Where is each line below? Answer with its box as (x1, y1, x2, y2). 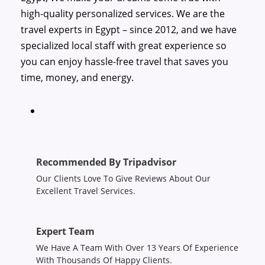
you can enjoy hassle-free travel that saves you (21, 54, 228, 68)
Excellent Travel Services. (36, 185, 135, 196)
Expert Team (36, 224, 95, 238)
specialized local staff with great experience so (21, 38, 227, 52)
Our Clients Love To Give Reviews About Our (36, 172, 211, 184)
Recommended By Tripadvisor (36, 155, 176, 169)
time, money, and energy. (21, 70, 134, 84)
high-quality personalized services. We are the (21, 7, 225, 20)
